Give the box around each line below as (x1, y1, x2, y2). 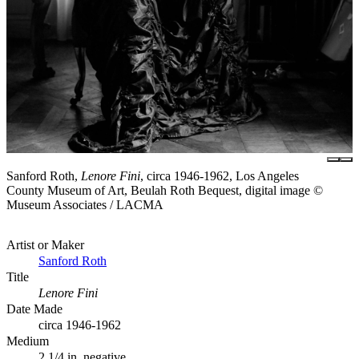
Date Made (6, 301, 63, 316)
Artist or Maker (6, 237, 84, 252)
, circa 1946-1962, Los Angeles (140, 168, 299, 183)
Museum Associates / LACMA (6, 197, 163, 212)
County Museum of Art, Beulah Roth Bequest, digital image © (6, 183, 323, 197)
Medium (6, 333, 49, 348)
